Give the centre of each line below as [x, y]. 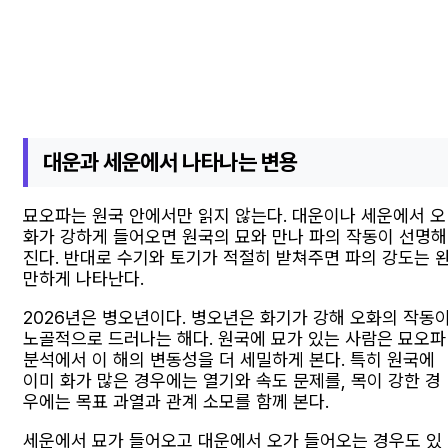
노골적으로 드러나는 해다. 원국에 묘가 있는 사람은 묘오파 [234, 339]
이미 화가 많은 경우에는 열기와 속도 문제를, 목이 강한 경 [232, 381]
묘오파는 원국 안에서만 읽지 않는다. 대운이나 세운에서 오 [234, 216]
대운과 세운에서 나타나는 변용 [170, 161]
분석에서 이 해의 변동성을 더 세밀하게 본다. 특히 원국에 [229, 360]
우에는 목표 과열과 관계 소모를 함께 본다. [176, 402]
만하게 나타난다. [83, 279]
